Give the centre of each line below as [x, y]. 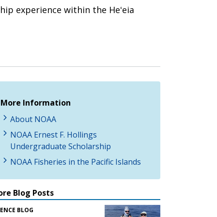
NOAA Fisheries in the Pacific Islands [76, 162]
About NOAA [33, 119]
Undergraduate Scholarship [61, 146]
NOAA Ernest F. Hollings [54, 134]
